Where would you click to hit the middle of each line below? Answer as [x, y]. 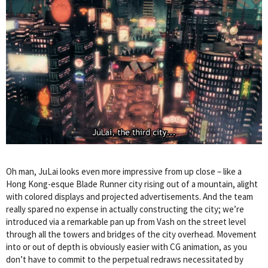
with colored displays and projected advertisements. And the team [130, 196]
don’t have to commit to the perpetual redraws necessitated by [125, 259]
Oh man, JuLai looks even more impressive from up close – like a [124, 171]
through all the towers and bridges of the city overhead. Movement [131, 234]
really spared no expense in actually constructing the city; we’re [125, 209]
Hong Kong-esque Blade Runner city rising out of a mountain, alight [132, 184]
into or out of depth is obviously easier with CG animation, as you [127, 246]
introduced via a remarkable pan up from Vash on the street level [126, 221]
